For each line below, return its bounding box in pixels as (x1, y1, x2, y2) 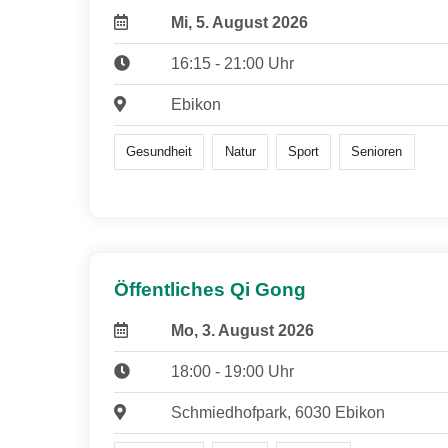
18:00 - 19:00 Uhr (170, 363, 294, 381)
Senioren (351, 143, 403, 159)
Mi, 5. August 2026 (170, 13, 308, 31)
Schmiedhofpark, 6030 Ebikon (170, 404, 385, 422)
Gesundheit (126, 143, 193, 159)
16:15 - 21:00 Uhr (170, 54, 294, 72)
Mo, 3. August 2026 (170, 322, 314, 340)
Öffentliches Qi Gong (114, 279, 306, 301)
